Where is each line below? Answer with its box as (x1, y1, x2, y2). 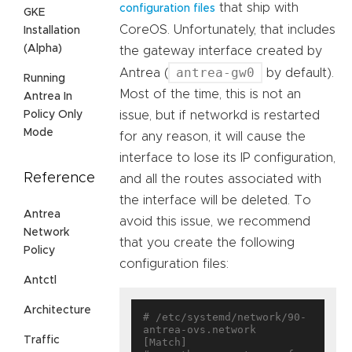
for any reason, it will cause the (119, 130, 306, 143)
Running (24, 72, 65, 84)
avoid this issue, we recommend (119, 214, 310, 228)
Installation (24, 24, 80, 36)
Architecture (24, 304, 91, 316)
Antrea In (24, 90, 72, 102)
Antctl (24, 274, 57, 286)
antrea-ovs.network (143, 323, 256, 335)
